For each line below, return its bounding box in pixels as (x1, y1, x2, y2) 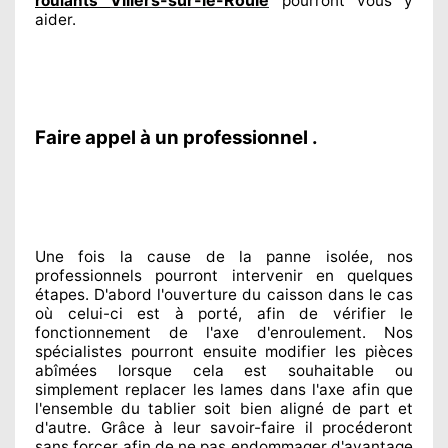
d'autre (35, 417, 87, 437)
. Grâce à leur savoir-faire (87, 417, 295, 437)
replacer (119, 379, 187, 399)
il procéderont (295, 417, 413, 437)
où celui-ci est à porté (35, 303, 238, 323)
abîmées (35, 360, 97, 380)
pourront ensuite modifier (122, 341, 327, 361)
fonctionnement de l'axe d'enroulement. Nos (35, 322, 413, 342)
